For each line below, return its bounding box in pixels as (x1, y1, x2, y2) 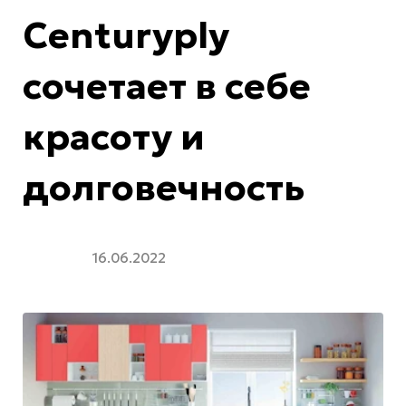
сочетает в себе (23, 63, 311, 109)
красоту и (23, 113, 205, 159)
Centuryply (23, 12, 229, 58)
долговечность (23, 164, 304, 210)
